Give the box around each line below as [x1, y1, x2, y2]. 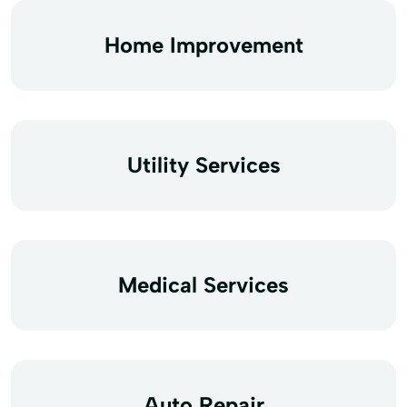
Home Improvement [104, 31, 303, 58]
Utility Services [126, 151, 281, 178]
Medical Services [118, 271, 289, 298]
